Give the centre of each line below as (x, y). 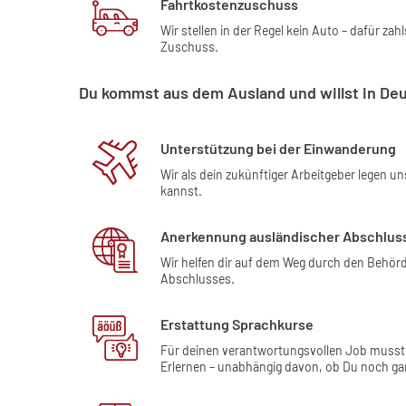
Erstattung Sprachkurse (237, 324)
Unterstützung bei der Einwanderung (278, 149)
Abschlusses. (198, 278)
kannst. (181, 191)
